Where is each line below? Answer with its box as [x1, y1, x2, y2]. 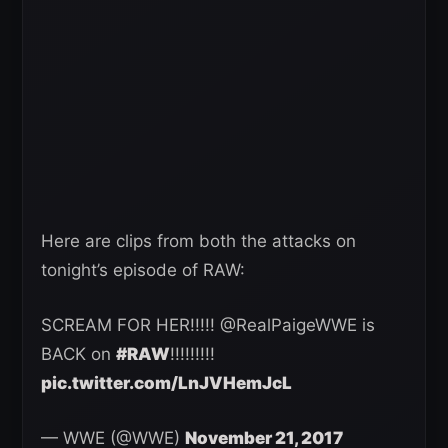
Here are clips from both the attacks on [41, 231, 356, 252]
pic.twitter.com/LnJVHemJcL [41, 373, 292, 394]
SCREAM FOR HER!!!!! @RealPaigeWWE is [41, 315, 375, 336]
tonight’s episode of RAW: [41, 260, 245, 281]
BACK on [41, 344, 116, 365]
